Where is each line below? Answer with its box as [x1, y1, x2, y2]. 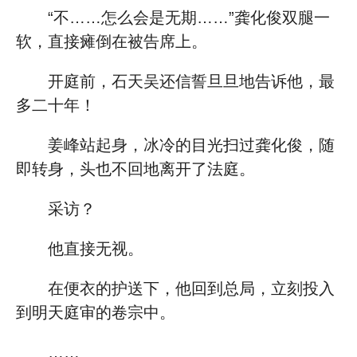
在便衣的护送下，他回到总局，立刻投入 [48, 280, 335, 297]
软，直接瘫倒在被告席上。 [16, 33, 207, 50]
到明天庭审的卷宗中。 [16, 304, 175, 321]
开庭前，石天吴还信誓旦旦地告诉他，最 [48, 73, 335, 90]
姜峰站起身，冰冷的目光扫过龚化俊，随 [48, 136, 335, 154]
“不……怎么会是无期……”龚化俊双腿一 [48, 9, 330, 26]
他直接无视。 [48, 240, 143, 257]
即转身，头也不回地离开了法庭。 [16, 160, 255, 178]
